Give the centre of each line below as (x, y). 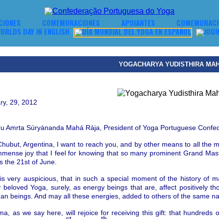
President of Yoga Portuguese (151, 127)
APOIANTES (138, 22)
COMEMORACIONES (71, 22)
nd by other (143, 144)
